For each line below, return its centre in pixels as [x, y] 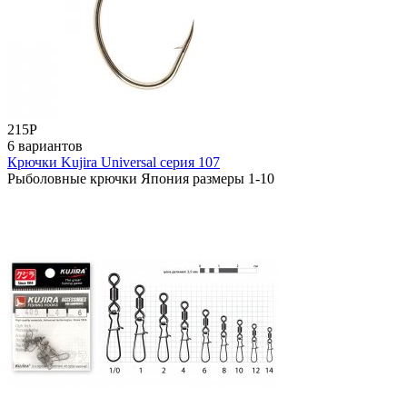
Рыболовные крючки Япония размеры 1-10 [141, 178]
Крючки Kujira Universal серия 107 [114, 162]
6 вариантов [45, 145]
